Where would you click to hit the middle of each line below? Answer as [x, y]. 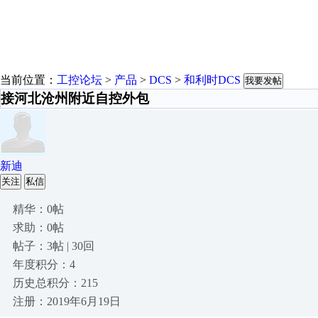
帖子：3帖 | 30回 [54, 246]
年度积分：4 [44, 264]
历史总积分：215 [55, 283]
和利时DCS [212, 80]
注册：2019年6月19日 [67, 301]
